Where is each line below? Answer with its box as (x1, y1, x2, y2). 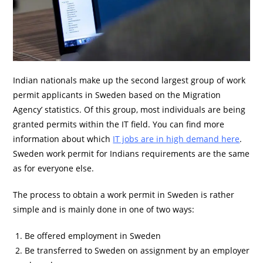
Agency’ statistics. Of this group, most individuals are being (13, 103, 246, 115)
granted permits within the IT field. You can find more (13, 118, 225, 130)
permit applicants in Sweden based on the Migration (13, 89, 221, 100)
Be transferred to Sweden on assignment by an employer (25, 244, 250, 256)
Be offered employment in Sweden (25, 230, 161, 241)
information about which (13, 133, 113, 144)
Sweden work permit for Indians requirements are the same (13, 147, 250, 159)
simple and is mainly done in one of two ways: (13, 203, 197, 215)
